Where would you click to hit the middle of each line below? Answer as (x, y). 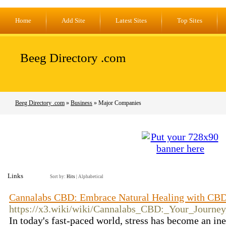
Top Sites (190, 20)
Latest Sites (131, 20)
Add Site (73, 20)
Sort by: (58, 177)
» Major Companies (117, 103)
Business (81, 103)
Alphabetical (91, 177)
